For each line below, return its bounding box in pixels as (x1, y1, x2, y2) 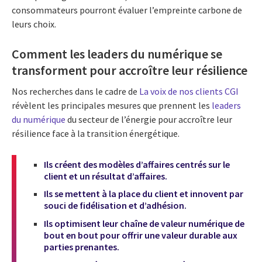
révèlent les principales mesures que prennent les (12, 99, 212, 111)
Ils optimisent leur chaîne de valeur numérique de (44, 218, 244, 230)
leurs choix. (12, 18, 56, 30)
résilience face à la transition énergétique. (12, 127, 180, 139)
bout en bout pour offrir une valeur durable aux (44, 229, 237, 242)
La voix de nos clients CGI (139, 85, 239, 97)
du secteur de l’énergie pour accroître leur (65, 113, 232, 125)
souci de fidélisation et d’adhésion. (44, 199, 187, 212)
